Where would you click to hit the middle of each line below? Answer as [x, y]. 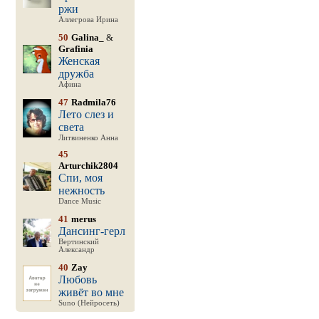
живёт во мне [91, 292]
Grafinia [75, 49]
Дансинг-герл [91, 231]
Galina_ [87, 37]
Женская [79, 61]
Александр [76, 250]
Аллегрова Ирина [88, 20]
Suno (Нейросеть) [89, 303]
